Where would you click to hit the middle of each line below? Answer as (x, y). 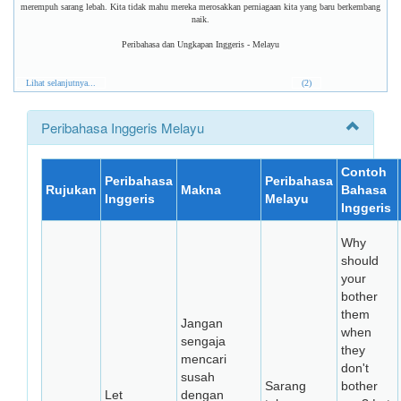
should (360, 260)
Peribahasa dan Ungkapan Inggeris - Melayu (200, 44)
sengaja (203, 341)
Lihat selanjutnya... (61, 83)
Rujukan (71, 190)
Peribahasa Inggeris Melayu (123, 128)
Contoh (364, 172)
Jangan (202, 323)
